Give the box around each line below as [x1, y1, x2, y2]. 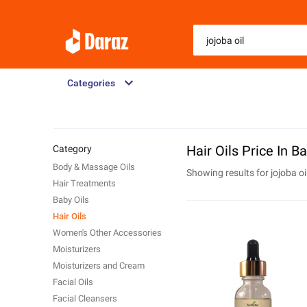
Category [53, 143, 92, 154]
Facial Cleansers [53, 293, 117, 304]
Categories [67, 77, 115, 88]
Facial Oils [53, 277, 93, 287]
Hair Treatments [53, 178, 116, 188]
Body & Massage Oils [53, 162, 135, 172]
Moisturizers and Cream [53, 260, 145, 271]
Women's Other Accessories [53, 228, 162, 238]
